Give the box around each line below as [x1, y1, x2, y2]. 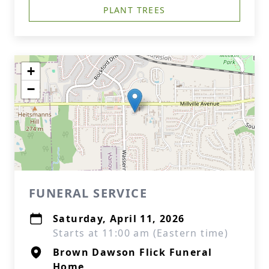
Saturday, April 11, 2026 [53, 212, 185, 225]
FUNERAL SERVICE [29, 185, 147, 201]
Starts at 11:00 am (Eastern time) [53, 226, 229, 240]
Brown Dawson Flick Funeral [53, 246, 213, 259]
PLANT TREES [103, 4, 166, 16]
